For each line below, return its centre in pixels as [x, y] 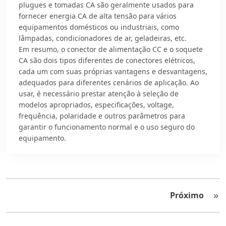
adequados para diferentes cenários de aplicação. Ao [109, 82]
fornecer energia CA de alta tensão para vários [98, 16]
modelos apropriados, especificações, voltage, [96, 105]
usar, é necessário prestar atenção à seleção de [99, 94]
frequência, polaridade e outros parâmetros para [102, 116]
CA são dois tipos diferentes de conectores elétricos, [107, 60]
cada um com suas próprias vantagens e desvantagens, [113, 71]
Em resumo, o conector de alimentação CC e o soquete [111, 49]
